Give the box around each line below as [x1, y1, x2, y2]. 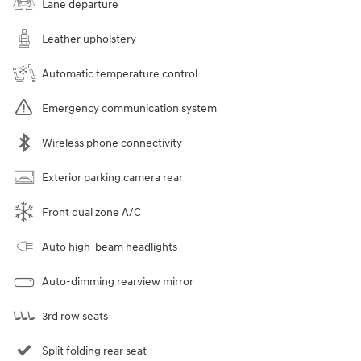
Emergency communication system [42, 102, 217, 116]
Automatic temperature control [42, 67, 197, 81]
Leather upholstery [42, 32, 136, 47]
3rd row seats [42, 309, 108, 324]
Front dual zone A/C [42, 205, 141, 220]
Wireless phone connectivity [42, 136, 182, 151]
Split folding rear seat [42, 344, 147, 359]
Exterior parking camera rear [42, 171, 183, 185]
